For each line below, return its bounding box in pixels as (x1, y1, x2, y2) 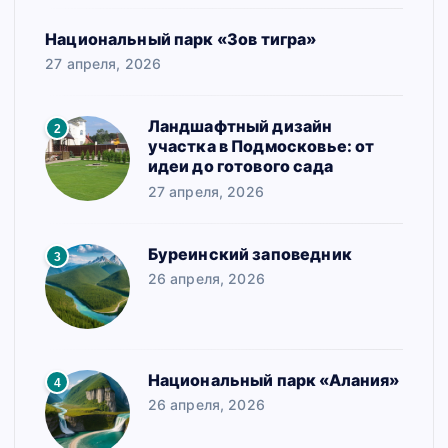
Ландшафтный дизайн (147, 116, 333, 137)
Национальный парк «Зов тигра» (45, 28, 318, 49)
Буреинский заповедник (147, 243, 352, 264)
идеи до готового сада (147, 156, 333, 177)
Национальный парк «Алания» (147, 369, 401, 390)
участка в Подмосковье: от (147, 136, 375, 157)
